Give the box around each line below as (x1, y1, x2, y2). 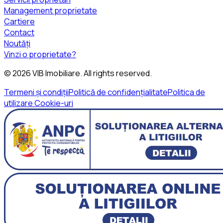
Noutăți (4, 37, 30, 49)
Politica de (168, 86, 205, 98)
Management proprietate (4, 4, 97, 16)
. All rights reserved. (80, 67, 152, 79)
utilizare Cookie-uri (4, 97, 73, 109)
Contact (4, 26, 34, 38)
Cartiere (4, 15, 35, 27)
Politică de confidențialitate (69, 86, 168, 98)
